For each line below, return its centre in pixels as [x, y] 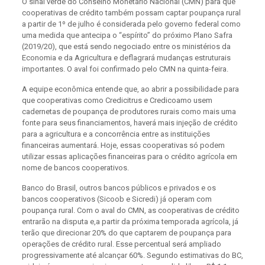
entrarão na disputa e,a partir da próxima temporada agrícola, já [130, 222]
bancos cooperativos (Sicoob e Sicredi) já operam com [117, 199]
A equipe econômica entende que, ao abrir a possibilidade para [130, 89]
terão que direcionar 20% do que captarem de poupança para [126, 233]
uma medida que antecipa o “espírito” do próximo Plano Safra [127, 35]
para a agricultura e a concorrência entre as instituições [116, 134]
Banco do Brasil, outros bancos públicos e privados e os [119, 188]
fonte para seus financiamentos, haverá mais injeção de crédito [130, 123]
